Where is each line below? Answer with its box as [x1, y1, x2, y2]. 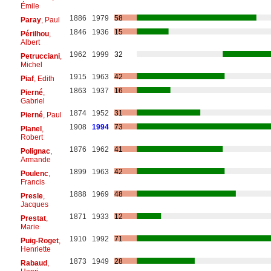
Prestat [20, 214, 46, 223]
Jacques [20, 200, 48, 209]
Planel [20, 124, 42, 133]
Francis [20, 177, 45, 186]
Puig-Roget [20, 236, 59, 245]
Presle [20, 191, 43, 200]
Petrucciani [20, 51, 60, 60]
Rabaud [20, 258, 47, 267]
